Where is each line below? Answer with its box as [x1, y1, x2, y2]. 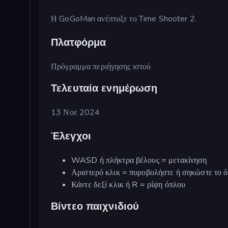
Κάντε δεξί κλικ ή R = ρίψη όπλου [71, 179, 186, 190]
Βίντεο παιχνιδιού [51, 199, 139, 214]
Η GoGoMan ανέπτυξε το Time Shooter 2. [51, 13, 196, 24]
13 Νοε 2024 [51, 106, 100, 118]
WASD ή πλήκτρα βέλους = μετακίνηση [71, 154, 207, 166]
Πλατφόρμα [51, 35, 106, 49]
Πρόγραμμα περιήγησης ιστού [51, 61, 151, 72]
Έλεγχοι [51, 129, 91, 143]
